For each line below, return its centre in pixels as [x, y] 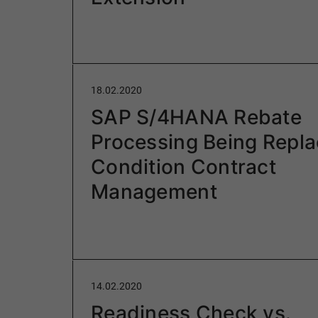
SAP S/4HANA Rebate [197, 117]
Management [154, 192]
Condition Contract [184, 167]
